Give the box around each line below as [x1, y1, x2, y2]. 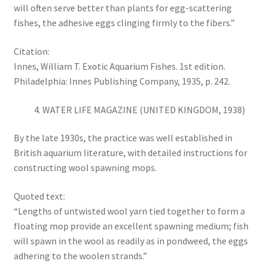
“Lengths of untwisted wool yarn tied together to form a [13, 204, 245, 217]
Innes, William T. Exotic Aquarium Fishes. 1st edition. [13, 60, 225, 72]
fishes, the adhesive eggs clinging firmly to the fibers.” [13, 17, 235, 29]
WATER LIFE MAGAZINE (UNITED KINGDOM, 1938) [42, 103, 245, 116]
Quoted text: [13, 190, 65, 202]
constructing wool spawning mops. [13, 162, 157, 174]
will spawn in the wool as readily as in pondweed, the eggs [13, 234, 248, 247]
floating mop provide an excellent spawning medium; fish [13, 219, 249, 232]
